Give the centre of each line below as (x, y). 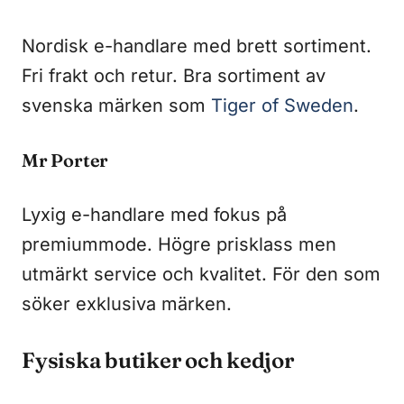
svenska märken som (116, 105)
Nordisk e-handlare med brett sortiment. (197, 46)
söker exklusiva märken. (127, 303)
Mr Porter (65, 160)
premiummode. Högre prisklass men (179, 244)
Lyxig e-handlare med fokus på (154, 214)
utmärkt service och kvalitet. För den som (201, 274)
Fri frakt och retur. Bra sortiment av (174, 75)
